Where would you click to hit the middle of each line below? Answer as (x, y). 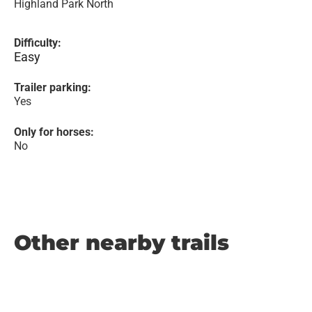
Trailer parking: (53, 87)
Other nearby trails (122, 243)
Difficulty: (38, 43)
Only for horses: (54, 132)
